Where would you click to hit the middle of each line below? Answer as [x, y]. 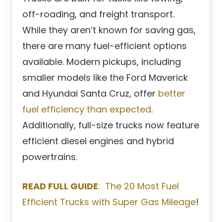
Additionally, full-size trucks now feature [111, 125]
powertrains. [50, 157]
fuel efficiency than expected [87, 110]
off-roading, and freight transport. [98, 14]
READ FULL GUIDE [60, 186]
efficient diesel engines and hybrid [98, 141]
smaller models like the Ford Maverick [105, 78]
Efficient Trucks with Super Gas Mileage [109, 202]
